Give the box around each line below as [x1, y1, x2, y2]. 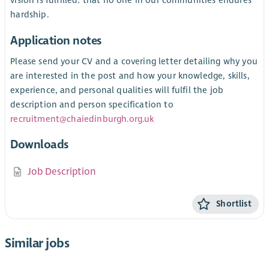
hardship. [10, 9, 49, 20]
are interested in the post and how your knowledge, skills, [10, 70, 250, 82]
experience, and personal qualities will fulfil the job [10, 85, 224, 96]
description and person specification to [10, 99, 174, 110]
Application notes [10, 33, 101, 47]
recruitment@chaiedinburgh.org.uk [10, 113, 154, 125]
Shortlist [216, 198, 252, 209]
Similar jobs [5, 235, 70, 251]
